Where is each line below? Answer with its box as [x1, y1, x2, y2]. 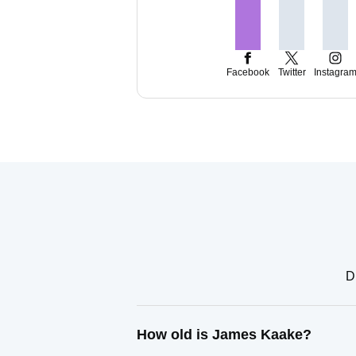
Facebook [226, 67, 269, 78]
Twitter [277, 67, 306, 78]
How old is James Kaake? [137, 327, 311, 342]
